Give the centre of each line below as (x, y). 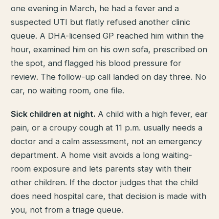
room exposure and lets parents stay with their (101, 168)
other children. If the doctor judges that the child (105, 182)
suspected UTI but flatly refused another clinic (101, 22)
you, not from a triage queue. (67, 209)
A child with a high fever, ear (152, 114)
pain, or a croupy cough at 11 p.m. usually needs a (107, 127)
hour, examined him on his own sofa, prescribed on (109, 50)
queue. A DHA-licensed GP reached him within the (108, 36)
